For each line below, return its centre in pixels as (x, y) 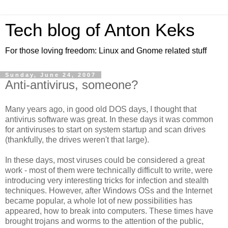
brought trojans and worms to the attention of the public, (104, 221)
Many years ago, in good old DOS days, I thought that (101, 109)
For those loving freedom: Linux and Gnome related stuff (106, 51)
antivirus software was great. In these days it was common (109, 119)
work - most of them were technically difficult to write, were (109, 170)
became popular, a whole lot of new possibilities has (99, 201)
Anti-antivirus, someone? (72, 85)
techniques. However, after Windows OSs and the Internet (109, 190)
